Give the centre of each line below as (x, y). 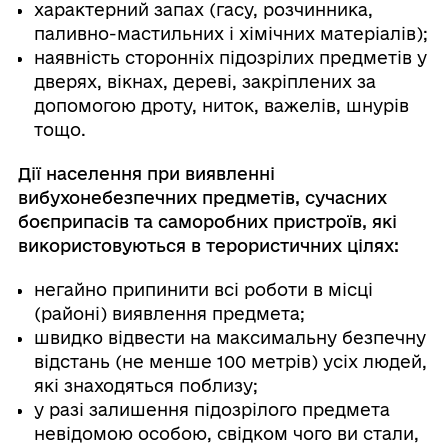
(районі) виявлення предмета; (169, 314)
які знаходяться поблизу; (145, 386)
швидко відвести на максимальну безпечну (229, 338)
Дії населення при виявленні (146, 174)
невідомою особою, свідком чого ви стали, (226, 434)
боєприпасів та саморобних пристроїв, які (207, 222)
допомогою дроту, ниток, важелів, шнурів (221, 106)
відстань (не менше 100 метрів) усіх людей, (230, 362)
